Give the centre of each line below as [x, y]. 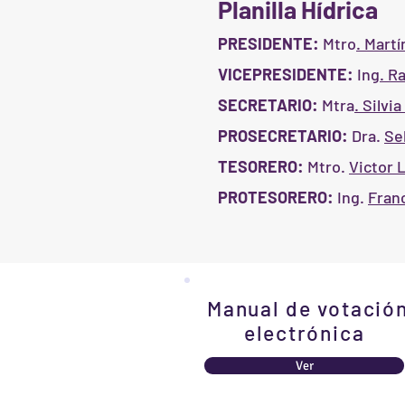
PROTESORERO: [276, 198]
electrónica [305, 333]
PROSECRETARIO [280, 136]
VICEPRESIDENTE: [286, 75]
